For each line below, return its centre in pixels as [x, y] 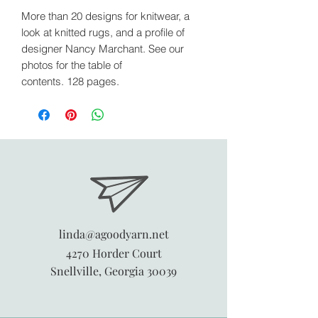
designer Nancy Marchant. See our [103, 48]
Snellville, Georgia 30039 [114, 270]
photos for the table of [72, 65]
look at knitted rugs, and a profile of [103, 32]
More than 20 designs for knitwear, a [105, 16]
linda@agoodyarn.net [114, 234]
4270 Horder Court [114, 253]
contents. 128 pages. [70, 81]
